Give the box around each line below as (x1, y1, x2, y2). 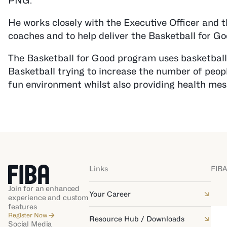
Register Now (8, 211, 48, 219)
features (8, 202, 37, 211)
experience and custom (8, 193, 89, 202)
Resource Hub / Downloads (89, 214, 184, 223)
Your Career (89, 190, 131, 198)
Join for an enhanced (8, 184, 80, 193)
